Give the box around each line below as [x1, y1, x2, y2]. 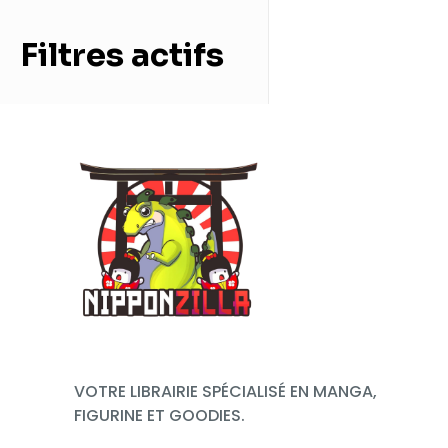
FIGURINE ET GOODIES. [74, 404, 245, 427]
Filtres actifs [20, 35, 224, 75]
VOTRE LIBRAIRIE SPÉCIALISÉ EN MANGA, [74, 380, 377, 403]
